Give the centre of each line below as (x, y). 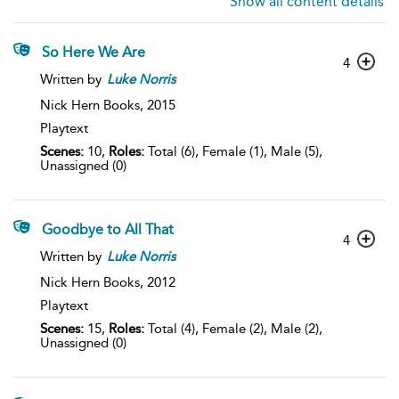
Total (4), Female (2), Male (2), (233, 329)
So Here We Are (94, 52)
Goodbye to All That (108, 229)
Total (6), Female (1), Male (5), (233, 151)
